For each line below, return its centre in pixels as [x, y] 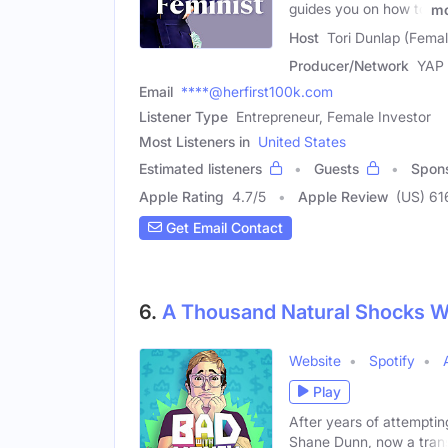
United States [302, 141]
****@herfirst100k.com [257, 91]
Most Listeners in [194, 141]
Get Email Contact [222, 228]
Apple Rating [181, 196]
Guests [336, 168]
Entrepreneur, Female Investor [333, 116]
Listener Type [183, 116]
